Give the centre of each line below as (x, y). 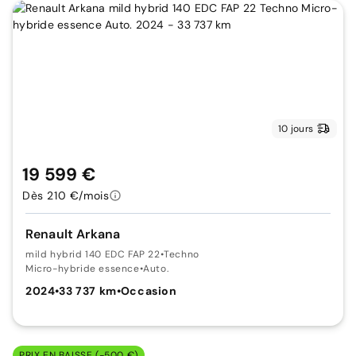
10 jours (296, 128)
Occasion (149, 290)
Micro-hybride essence (83, 268)
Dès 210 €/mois (66, 195)
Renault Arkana (73, 234)
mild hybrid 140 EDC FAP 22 (93, 254)
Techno (182, 254)
